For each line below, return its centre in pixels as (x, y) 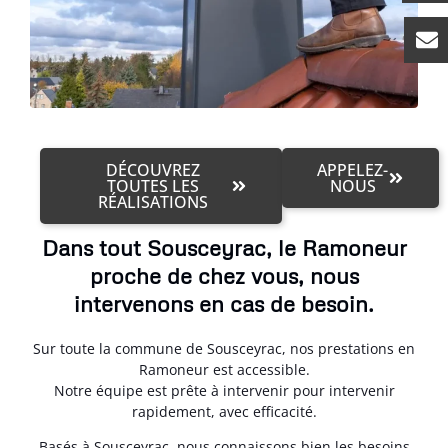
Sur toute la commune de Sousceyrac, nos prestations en (224, 348)
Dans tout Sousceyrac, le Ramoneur (224, 247)
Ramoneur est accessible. (224, 369)
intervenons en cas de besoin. (224, 303)
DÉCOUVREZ (153, 170)
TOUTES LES (153, 186)
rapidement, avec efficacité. (224, 411)
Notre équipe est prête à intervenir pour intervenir (224, 390)
